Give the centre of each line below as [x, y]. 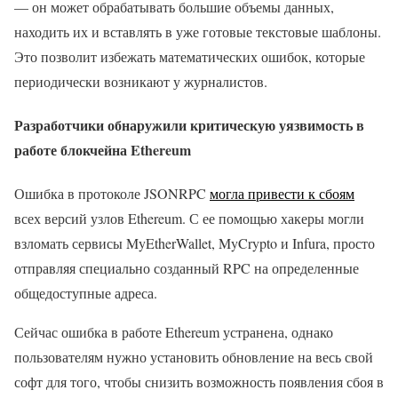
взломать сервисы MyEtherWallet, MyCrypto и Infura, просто [195, 243]
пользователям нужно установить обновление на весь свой [194, 357]
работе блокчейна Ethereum [103, 150]
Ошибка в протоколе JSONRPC [112, 194]
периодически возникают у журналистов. [141, 81]
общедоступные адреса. [86, 293]
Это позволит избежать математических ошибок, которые [190, 56]
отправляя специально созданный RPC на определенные [187, 268]
